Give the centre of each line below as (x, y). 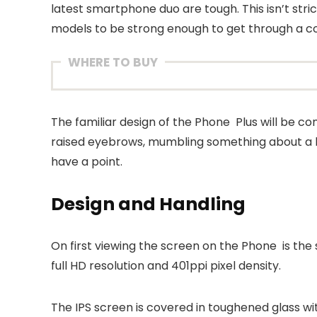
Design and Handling (148, 204)
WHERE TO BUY (113, 62)
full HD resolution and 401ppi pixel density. (166, 265)
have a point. (87, 161)
